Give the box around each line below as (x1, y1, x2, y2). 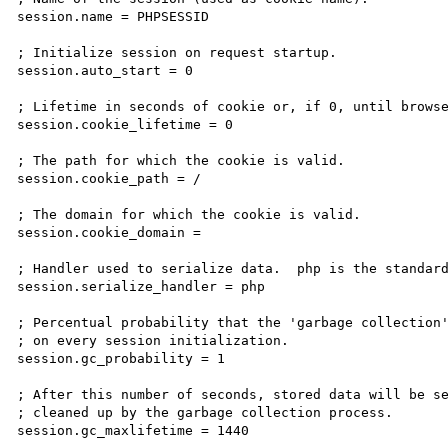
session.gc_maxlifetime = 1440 (17, 422, 250, 438)
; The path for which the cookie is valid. (17, 152, 346, 168)
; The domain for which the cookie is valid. (17, 206, 362, 222)
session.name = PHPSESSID (17, 8, 210, 24)
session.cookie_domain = (17, 224, 202, 240)
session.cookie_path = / (17, 170, 202, 186)
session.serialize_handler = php (17, 278, 266, 294)
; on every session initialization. (17, 332, 290, 348)
